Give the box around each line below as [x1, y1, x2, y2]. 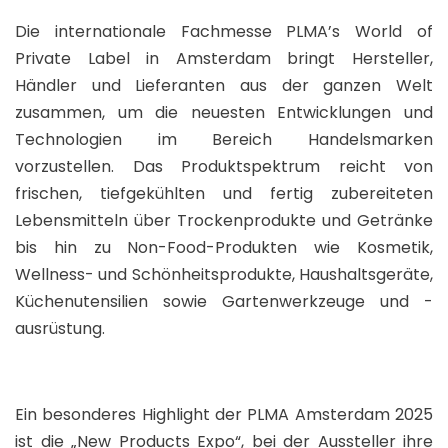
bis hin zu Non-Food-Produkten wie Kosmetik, [15, 235, 433, 259]
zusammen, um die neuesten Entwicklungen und [15, 100, 433, 124]
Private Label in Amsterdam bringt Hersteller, [15, 46, 433, 70]
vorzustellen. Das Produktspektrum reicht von [15, 154, 433, 178]
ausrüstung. [15, 316, 105, 340]
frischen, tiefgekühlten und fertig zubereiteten [15, 181, 433, 205]
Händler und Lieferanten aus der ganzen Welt [15, 73, 433, 97]
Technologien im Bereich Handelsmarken [15, 127, 433, 151]
